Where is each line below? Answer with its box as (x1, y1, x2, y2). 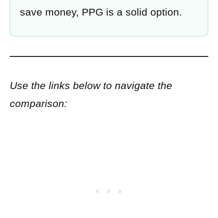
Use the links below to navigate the (10, 80, 172, 91)
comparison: (10, 98, 67, 109)
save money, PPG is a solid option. (20, 6, 182, 18)
